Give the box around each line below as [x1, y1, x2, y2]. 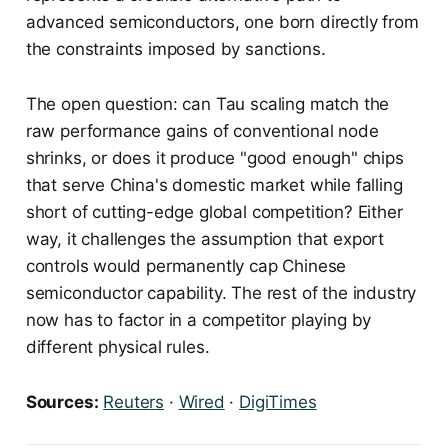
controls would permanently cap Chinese [25, 255, 347, 276]
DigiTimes [239, 391, 317, 412]
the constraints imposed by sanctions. [25, 38, 326, 59]
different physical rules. [25, 336, 210, 357]
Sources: [25, 391, 99, 412]
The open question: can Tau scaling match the [25, 93, 390, 114]
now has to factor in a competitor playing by [25, 309, 372, 330]
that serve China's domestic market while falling [25, 174, 403, 195]
